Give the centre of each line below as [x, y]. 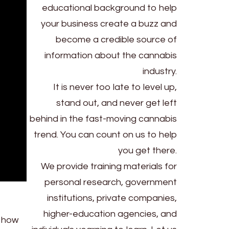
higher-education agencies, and [110, 214]
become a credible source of [116, 39]
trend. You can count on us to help [105, 134]
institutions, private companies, [112, 198]
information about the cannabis [111, 55]
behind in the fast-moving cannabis [103, 119]
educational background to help [109, 8]
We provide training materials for [109, 166]
